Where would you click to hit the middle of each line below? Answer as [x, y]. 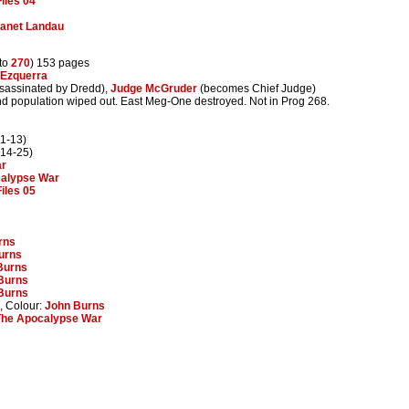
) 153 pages [60, 63]
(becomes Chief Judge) [257, 88]
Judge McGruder [154, 88]
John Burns [75, 305]
